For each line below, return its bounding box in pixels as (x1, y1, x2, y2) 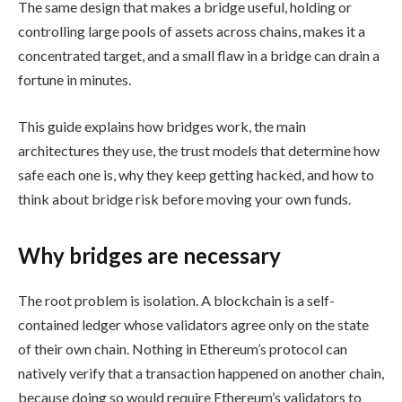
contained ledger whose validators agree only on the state (18, 316, 369, 333)
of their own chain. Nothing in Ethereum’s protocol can (18, 340, 347, 357)
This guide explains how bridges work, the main (18, 117, 306, 135)
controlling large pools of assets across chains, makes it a (18, 22, 365, 39)
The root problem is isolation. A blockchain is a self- (18, 292, 335, 309)
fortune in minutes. (18, 70, 134, 88)
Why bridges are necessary (18, 242, 281, 268)
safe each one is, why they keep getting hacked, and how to (18, 165, 374, 183)
